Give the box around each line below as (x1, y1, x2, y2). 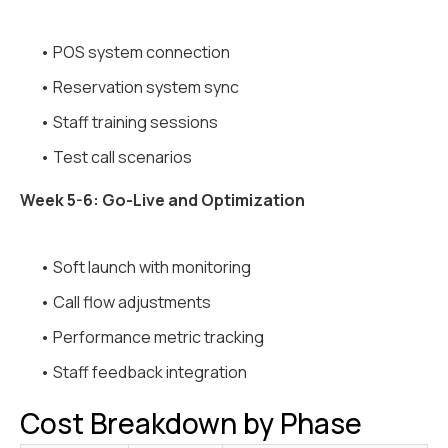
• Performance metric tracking (40, 326, 264, 349)
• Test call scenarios (40, 146, 192, 169)
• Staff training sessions (40, 111, 218, 134)
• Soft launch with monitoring (40, 256, 251, 279)
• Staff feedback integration (40, 361, 247, 384)
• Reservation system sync (40, 76, 239, 99)
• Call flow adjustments (40, 291, 211, 314)
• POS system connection (40, 41, 230, 64)
